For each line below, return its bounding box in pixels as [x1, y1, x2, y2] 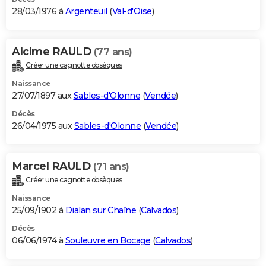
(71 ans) [93, 160, 129, 172]
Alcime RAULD [12, 45, 94, 58]
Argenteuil [65, 5, 107, 17]
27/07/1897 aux [12, 90, 74, 101]
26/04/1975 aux [12, 120, 74, 131]
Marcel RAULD [12, 159, 93, 173]
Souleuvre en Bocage [65, 235, 150, 246]
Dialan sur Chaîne [65, 204, 136, 216]
